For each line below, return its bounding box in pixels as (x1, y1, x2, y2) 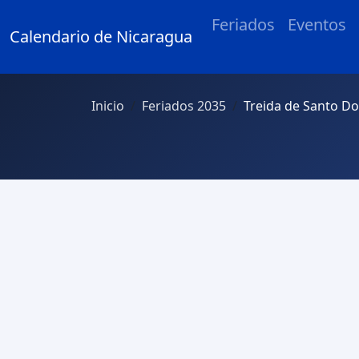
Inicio (91, 97, 124, 115)
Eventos (288, 14, 346, 35)
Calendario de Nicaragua (10, 26, 192, 47)
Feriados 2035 (142, 97, 226, 115)
